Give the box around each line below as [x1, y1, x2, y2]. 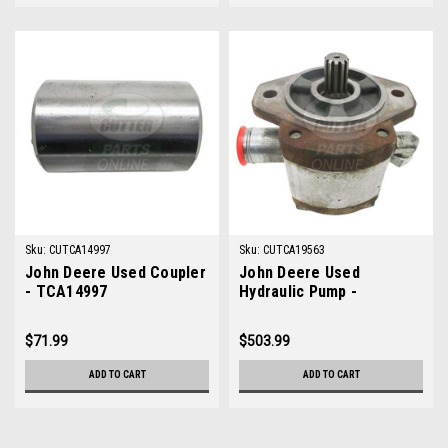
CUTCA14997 [49, 243, 111, 257]
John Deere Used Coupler [25, 263, 206, 282]
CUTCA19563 [263, 243, 325, 257]
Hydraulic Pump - [239, 282, 357, 301]
